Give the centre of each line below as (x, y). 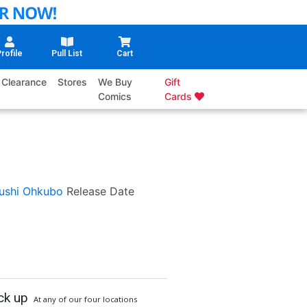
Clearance (24, 82)
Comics (115, 97)
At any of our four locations (85, 299)
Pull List (67, 54)
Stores (73, 82)
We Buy (115, 82)
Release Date (100, 192)
